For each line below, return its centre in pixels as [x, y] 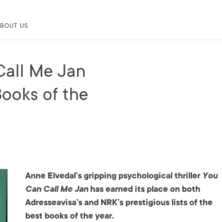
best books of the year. [70, 216]
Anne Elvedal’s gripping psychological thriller [114, 176]
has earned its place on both [144, 189]
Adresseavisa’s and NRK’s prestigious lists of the [119, 202]
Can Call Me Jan [57, 189]
